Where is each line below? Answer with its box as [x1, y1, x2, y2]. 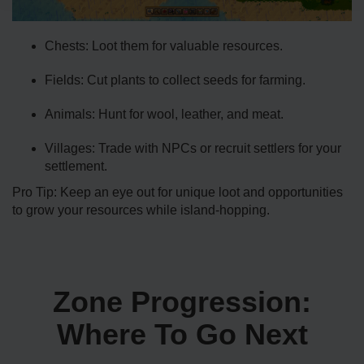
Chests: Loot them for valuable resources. [45, 39, 283, 54]
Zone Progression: [53, 285, 311, 319]
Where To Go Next [56, 318, 308, 352]
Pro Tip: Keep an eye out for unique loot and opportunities [12, 185, 343, 200]
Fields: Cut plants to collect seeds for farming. [45, 73, 305, 88]
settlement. [45, 159, 107, 174]
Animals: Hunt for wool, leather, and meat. [45, 107, 284, 122]
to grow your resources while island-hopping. [12, 203, 270, 218]
